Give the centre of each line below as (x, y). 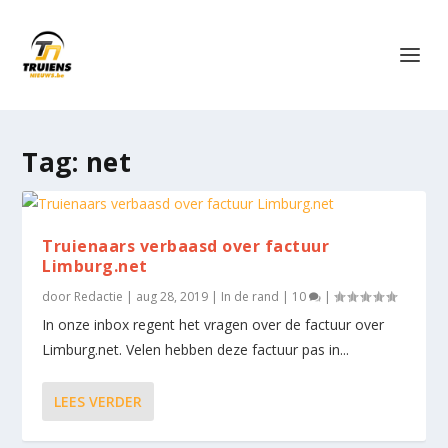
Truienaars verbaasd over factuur (186, 246)
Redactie (99, 296)
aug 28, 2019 (172, 296)
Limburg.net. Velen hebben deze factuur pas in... (196, 349)
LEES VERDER (98, 401)
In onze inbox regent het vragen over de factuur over (213, 324)
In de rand (250, 296)
